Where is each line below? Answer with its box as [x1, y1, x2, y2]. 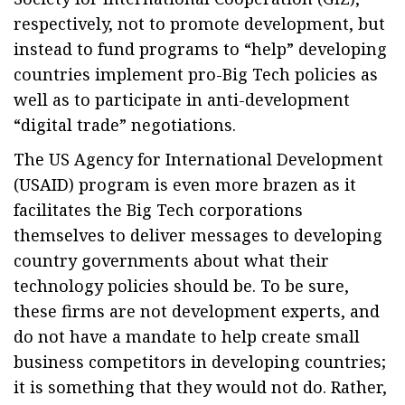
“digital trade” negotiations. [14, 114, 236, 136]
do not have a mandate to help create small [14, 325, 360, 347]
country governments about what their [14, 250, 329, 271]
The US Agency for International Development [14, 148, 383, 170]
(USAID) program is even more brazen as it [14, 174, 356, 195]
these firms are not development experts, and [14, 300, 380, 322]
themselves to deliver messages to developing [14, 224, 382, 246]
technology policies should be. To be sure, [14, 275, 349, 297]
